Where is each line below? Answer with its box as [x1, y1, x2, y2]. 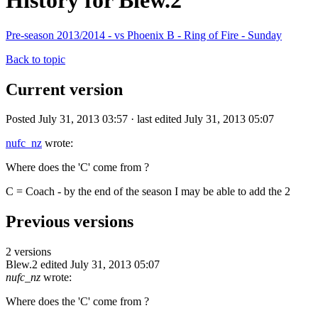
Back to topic [6, 53, 65, 65]
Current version [6, 79, 123, 99]
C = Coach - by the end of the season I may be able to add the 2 [6, 185, 290, 198]
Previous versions [6, 212, 133, 231]
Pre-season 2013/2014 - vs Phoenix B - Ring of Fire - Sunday [6, 28, 282, 41]
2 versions [6, 246, 51, 258]
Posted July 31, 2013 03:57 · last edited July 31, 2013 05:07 [6, 113, 274, 126]
